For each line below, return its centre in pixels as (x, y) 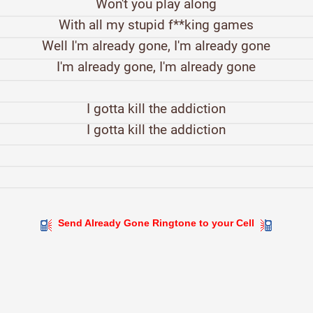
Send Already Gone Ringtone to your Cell (156, 223)
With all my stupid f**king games (156, 25)
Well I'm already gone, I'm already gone (156, 46)
